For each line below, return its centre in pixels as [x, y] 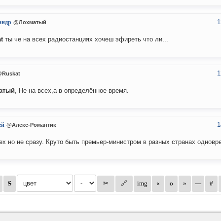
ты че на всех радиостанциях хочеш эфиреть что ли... [86, 39]
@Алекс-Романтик [31, 125]
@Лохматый [30, 22]
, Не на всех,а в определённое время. [72, 91]
